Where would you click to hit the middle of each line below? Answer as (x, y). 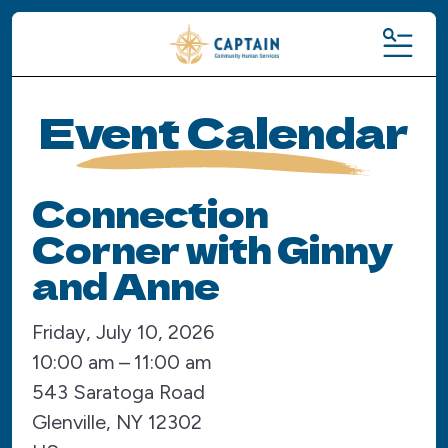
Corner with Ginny (212, 247)
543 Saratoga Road (118, 391)
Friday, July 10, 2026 (123, 331)
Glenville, (74, 421)
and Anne (125, 283)
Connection (150, 211)
